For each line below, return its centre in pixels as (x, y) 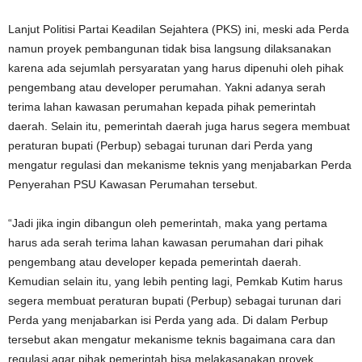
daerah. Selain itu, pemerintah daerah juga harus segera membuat (179, 126)
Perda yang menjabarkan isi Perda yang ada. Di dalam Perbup (168, 320)
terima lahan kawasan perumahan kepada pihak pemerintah (162, 106)
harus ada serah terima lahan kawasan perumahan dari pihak (166, 242)
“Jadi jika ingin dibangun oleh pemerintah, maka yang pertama (168, 223)
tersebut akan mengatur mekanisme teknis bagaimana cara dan (172, 339)
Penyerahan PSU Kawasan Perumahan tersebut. (133, 184)
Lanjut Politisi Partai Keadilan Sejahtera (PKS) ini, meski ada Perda (179, 29)
